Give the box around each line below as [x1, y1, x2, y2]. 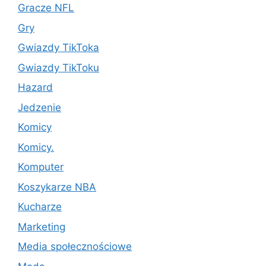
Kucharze [18, 201, 62, 213]
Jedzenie [18, 101, 61, 113]
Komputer [18, 161, 64, 173]
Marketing [18, 220, 65, 233]
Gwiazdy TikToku [18, 61, 99, 74]
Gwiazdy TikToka [18, 42, 99, 54]
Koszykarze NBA [18, 180, 96, 193]
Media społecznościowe [18, 240, 132, 253]
